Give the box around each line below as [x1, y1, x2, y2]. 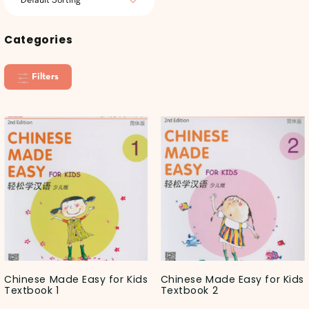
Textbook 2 [160, 283, 219, 298]
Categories [4, 32, 73, 47]
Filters [31, 72, 59, 82]
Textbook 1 [4, 283, 59, 298]
